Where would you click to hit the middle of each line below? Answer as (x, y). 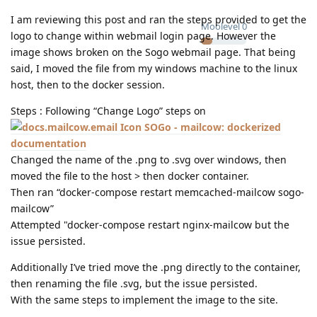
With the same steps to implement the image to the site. (144, 300)
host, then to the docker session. (88, 85)
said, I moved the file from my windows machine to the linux (154, 69)
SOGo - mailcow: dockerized (213, 127)
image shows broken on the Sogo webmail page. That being (153, 52)
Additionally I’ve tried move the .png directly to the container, (156, 267)
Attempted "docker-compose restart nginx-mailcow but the (150, 225)
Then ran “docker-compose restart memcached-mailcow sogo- (157, 192)
